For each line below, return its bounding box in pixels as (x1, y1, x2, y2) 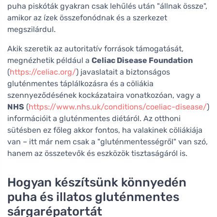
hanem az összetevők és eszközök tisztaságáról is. (7, 148, 187, 158)
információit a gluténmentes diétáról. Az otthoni (7, 113, 181, 123)
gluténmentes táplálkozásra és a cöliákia (7, 78, 154, 88)
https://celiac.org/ (10, 67, 76, 77)
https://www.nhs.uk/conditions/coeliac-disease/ (29, 102, 207, 111)
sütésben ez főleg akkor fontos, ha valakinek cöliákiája (7, 125, 202, 135)
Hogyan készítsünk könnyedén (7, 174, 186, 189)
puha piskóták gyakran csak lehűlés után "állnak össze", (7, 1, 207, 11)
